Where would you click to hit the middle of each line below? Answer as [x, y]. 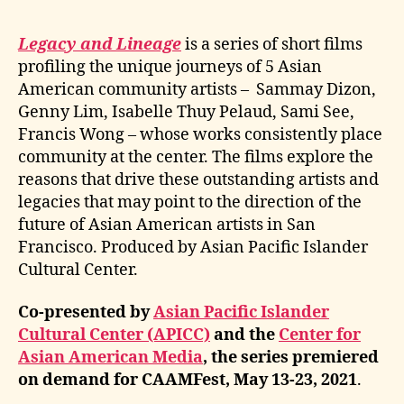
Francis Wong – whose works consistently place [200, 134]
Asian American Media [110, 358]
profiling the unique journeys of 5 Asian [170, 67]
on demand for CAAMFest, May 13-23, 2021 [188, 380]
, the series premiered [291, 358]
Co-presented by [86, 312]
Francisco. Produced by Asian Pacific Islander [193, 247]
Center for [320, 335]
